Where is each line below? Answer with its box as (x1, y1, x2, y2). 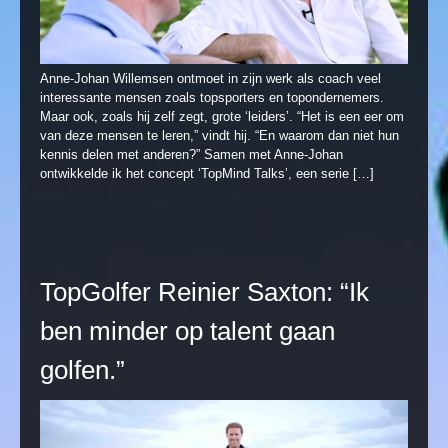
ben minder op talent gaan (40, 315, 335, 346)
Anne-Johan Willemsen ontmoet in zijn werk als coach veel (40, 70, 381, 86)
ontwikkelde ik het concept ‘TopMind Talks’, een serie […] (40, 165, 374, 181)
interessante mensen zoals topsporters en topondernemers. (40, 89, 384, 105)
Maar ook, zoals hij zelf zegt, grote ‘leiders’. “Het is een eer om (40, 108, 404, 124)
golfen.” (40, 354, 125, 385)
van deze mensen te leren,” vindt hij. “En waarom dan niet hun (40, 127, 399, 143)
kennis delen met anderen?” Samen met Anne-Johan (40, 146, 343, 162)
